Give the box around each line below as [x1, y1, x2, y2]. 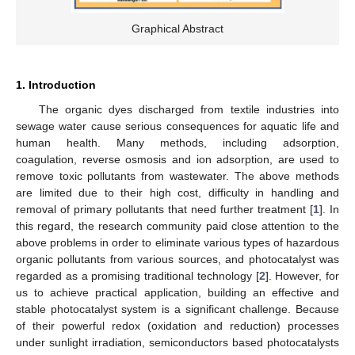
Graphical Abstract [132, 21, 223, 35]
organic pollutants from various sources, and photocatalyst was [16, 252, 339, 265]
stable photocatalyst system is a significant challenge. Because [16, 302, 339, 315]
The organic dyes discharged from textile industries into [38, 102, 339, 116]
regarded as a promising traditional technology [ [16, 269, 259, 282]
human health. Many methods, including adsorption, [16, 136, 339, 149]
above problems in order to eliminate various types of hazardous [16, 235, 339, 249]
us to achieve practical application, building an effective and [16, 285, 339, 299]
